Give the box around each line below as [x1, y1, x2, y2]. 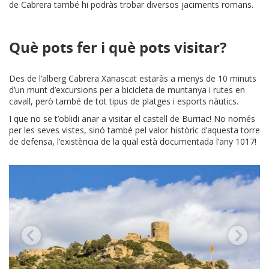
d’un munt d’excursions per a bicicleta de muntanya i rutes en [9, 84, 245, 96]
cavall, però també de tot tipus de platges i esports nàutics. [9, 95, 238, 107]
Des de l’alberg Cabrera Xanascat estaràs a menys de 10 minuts [9, 73, 256, 85]
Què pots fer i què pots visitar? [9, 37, 226, 58]
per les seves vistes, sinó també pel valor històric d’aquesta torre [9, 124, 260, 136]
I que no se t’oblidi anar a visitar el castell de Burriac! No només [9, 113, 255, 125]
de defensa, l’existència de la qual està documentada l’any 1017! [9, 136, 256, 148]
